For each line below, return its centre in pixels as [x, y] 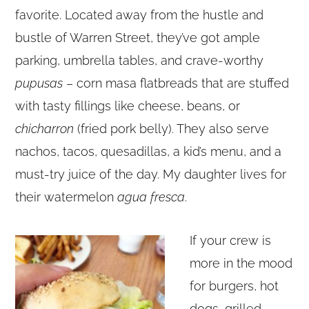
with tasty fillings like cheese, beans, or [128, 106]
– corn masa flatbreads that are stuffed [176, 83]
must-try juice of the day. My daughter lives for [151, 175]
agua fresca [151, 197]
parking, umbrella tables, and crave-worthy [140, 61]
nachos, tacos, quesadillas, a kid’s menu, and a [149, 152]
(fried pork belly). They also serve [172, 129]
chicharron [45, 129]
